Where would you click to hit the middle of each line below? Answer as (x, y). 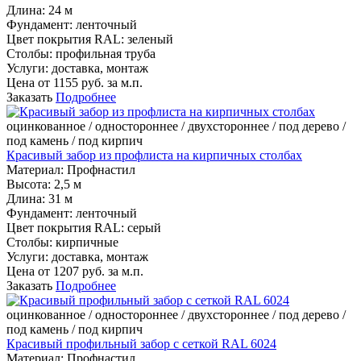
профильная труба (106, 54)
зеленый (150, 39)
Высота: (29, 185)
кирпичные (87, 243)
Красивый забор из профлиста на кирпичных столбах (154, 156)
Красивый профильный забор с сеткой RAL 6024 (141, 344)
